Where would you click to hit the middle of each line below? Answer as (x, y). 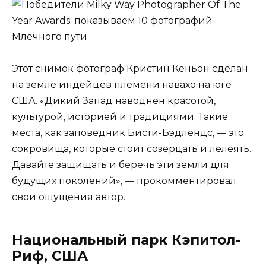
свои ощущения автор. (69, 197)
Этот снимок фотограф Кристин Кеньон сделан (130, 68)
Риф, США (50, 256)
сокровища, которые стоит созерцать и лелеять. (132, 148)
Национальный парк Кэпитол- (126, 240)
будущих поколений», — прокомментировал (124, 180)
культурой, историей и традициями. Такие (120, 116)
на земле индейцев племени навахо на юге (122, 84)
